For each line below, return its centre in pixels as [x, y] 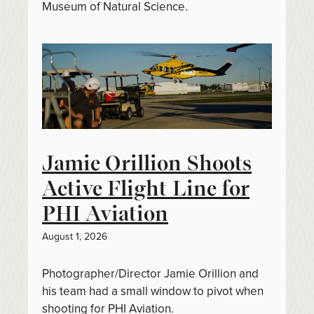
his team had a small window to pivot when [153, 291]
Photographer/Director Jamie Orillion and [150, 273]
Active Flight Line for [146, 187]
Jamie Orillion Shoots [147, 162]
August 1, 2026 [75, 236]
